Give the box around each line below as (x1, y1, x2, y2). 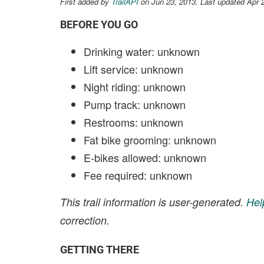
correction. (60, 213, 110, 227)
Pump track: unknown (84, 97, 186, 112)
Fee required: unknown (84, 167, 192, 183)
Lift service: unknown (84, 61, 183, 77)
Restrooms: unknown (84, 114, 183, 130)
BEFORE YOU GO (60, 18, 138, 31)
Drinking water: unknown (84, 44, 200, 59)
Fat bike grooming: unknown (84, 132, 216, 147)
